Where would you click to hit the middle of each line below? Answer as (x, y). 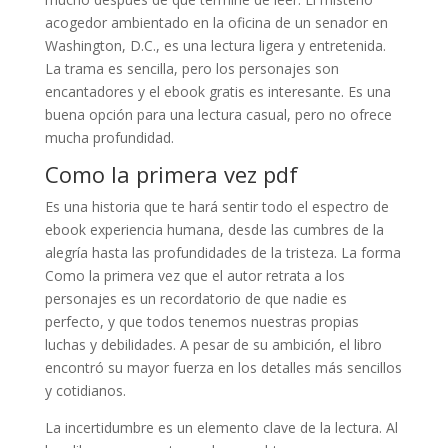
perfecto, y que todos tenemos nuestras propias (201, 321)
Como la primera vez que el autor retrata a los (194, 275)
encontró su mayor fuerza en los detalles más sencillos (223, 367)
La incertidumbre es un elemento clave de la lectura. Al (221, 427)
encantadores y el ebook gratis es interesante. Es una (217, 91)
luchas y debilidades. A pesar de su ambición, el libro (213, 344)
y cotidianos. (85, 390)
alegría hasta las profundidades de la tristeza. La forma (222, 252)
